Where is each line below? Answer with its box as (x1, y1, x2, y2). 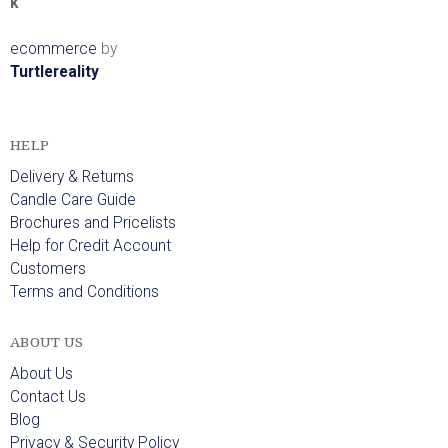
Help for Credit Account (10, 237, 171, 256)
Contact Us (10, 388, 86, 407)
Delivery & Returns (10, 168, 134, 187)
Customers (10, 260, 86, 279)
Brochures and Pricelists (10, 214, 176, 233)
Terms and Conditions (10, 283, 159, 302)
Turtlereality (10, 63, 99, 82)
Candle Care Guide (10, 191, 136, 210)
